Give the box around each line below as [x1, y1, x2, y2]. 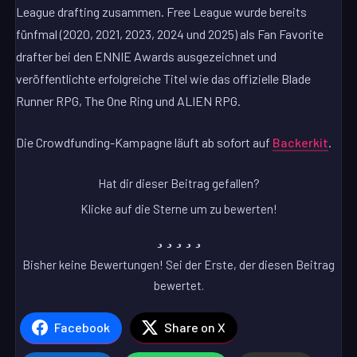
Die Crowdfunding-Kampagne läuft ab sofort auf [16, 134, 273, 150]
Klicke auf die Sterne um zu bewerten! [80, 202, 277, 217]
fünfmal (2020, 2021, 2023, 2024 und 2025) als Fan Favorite [16, 25, 324, 41]
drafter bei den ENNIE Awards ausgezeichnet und [16, 48, 277, 64]
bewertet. [153, 278, 204, 293]
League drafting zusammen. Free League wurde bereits [16, 3, 308, 19]
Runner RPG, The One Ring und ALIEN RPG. [16, 92, 241, 108]
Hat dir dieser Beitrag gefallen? [97, 175, 260, 190]
